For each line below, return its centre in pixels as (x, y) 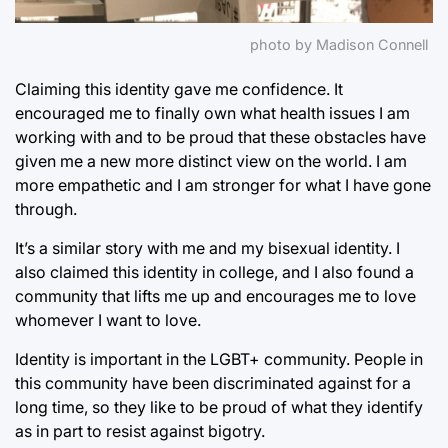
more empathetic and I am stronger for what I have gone (223, 184)
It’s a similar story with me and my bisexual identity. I (207, 247)
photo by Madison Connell (339, 44)
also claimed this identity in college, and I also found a (214, 271)
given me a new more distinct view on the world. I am (211, 160)
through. (46, 208)
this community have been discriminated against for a (213, 382)
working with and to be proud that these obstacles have (220, 136)
